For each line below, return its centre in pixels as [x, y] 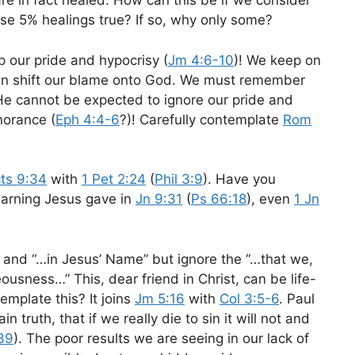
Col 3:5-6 [249, 298]
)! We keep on [277, 60]
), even [270, 199]
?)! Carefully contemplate [201, 119]
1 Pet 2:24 [114, 179]
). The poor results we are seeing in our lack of [161, 338]
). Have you [239, 179]
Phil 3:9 [179, 179]
